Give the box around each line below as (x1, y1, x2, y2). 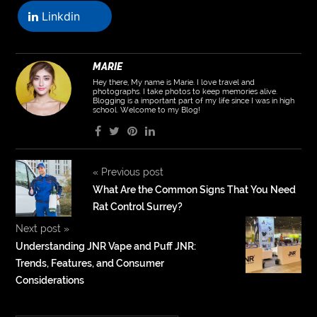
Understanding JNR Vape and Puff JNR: (16, 240, 197, 252)
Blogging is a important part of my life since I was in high (92, 96, 294, 105)
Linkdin (38, 8, 81, 23)
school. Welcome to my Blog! (92, 105, 200, 115)
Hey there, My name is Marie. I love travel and (92, 77, 255, 87)
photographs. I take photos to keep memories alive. (92, 86, 277, 96)
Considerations (16, 274, 85, 286)
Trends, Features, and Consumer (16, 257, 165, 269)
